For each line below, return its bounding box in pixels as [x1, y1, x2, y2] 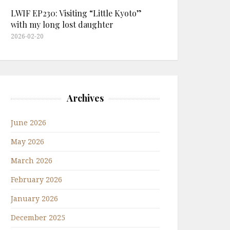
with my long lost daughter [11, 19, 113, 30]
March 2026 [11, 156, 52, 165]
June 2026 [11, 118, 46, 127]
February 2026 [11, 175, 62, 184]
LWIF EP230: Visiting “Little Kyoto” [11, 8, 142, 18]
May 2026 [11, 137, 44, 146]
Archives [67, 92, 104, 104]
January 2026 [11, 194, 58, 203]
